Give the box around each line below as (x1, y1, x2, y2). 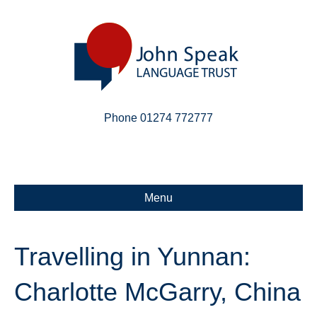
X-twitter (191, 140, 228, 151)
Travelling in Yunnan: (14, 242, 250, 271)
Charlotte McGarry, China (14, 277, 301, 306)
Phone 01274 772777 (104, 112, 213, 124)
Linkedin (130, 140, 168, 151)
